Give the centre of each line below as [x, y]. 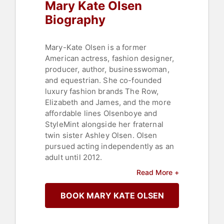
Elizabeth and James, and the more [108, 102]
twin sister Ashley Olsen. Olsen [101, 135]
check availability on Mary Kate [103, 187]
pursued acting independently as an [110, 146]
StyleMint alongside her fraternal [104, 124]
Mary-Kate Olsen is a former [96, 47]
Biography [75, 20]
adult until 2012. [74, 157]
